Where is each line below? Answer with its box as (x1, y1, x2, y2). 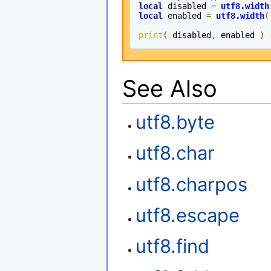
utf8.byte (135, 110, 215, 134)
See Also (122, 74, 217, 102)
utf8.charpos (135, 172, 248, 196)
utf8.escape (135, 203, 240, 227)
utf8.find (135, 235, 210, 258)
